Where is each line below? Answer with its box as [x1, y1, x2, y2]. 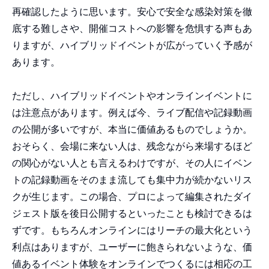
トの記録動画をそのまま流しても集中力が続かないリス [12, 175, 252, 186]
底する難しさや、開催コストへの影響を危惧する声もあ [12, 23, 252, 34]
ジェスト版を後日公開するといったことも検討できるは [12, 208, 252, 219]
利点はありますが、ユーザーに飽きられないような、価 [12, 242, 252, 253]
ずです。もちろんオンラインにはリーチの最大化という [12, 225, 252, 236]
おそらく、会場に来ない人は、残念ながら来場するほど [12, 141, 252, 152]
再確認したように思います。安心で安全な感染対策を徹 [12, 7, 252, 17]
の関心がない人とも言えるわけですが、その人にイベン [12, 158, 252, 169]
